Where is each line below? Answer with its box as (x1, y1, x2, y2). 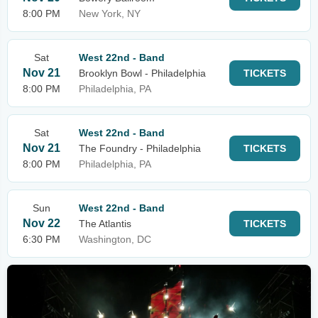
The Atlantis (79, 218, 131, 229)
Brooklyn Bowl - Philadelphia (79, 67, 206, 79)
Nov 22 (23, 217, 60, 229)
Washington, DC (79, 234, 151, 245)
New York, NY (79, 8, 141, 19)
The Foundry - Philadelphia (79, 143, 201, 154)
